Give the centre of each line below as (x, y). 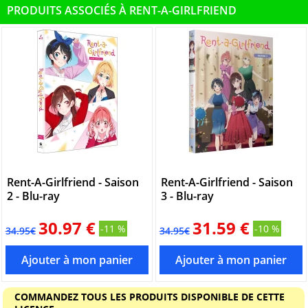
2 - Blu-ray (33, 196)
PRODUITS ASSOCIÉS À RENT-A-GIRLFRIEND (122, 11)
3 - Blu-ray (187, 196)
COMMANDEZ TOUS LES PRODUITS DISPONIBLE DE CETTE (149, 296)
